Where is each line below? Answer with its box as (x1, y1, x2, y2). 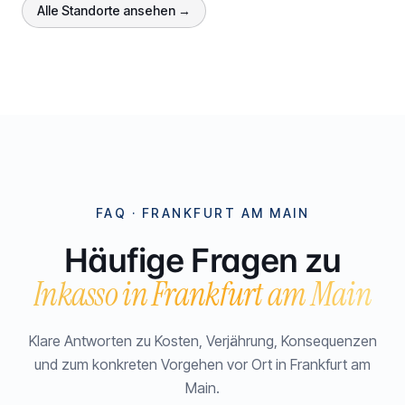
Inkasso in (33, 273, 153, 316)
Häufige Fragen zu (63, 240, 342, 280)
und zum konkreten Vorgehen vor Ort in (34, 355, 290, 373)
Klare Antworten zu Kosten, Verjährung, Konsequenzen (28, 332, 377, 350)
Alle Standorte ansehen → (37, 3, 191, 18)
